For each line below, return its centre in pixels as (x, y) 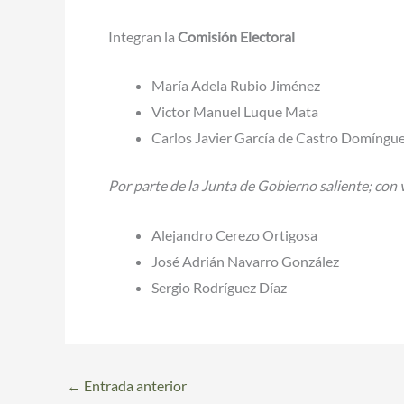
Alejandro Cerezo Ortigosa (234, 234)
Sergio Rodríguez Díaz (219, 287)
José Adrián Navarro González (245, 261)
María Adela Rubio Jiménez (236, 86)
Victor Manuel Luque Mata (235, 112)
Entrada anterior (134, 385)
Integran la (143, 36)
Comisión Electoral (236, 36)
